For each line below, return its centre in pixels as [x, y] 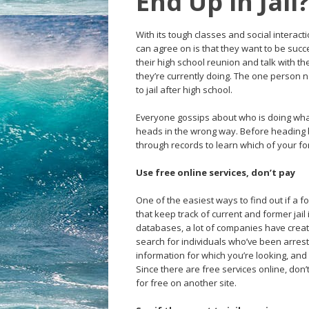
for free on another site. [186, 283]
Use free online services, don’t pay [216, 172]
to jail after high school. [185, 90]
